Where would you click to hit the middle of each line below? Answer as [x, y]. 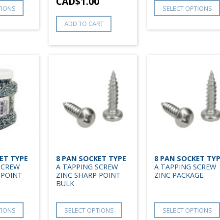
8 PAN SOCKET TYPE [91, 158]
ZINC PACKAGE [179, 175]
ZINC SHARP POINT [88, 175]
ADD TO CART [84, 24]
